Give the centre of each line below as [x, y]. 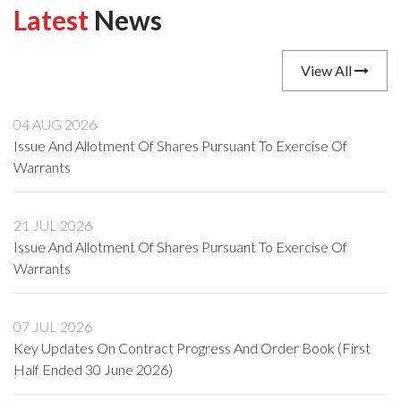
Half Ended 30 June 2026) [93, 369]
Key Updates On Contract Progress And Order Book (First [192, 348]
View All [328, 70]
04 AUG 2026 [55, 124]
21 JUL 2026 [53, 225]
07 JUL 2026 [53, 326]
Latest [51, 20]
